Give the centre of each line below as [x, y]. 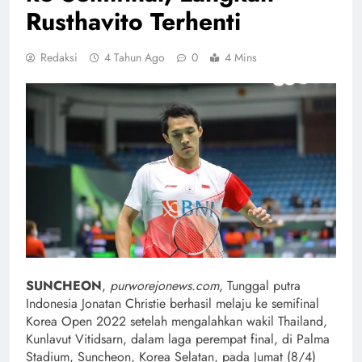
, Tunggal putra [260, 285]
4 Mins [241, 57]
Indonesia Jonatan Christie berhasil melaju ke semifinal [173, 303]
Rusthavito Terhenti [133, 21]
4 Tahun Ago [135, 57]
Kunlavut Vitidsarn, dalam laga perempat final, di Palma [178, 339]
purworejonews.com [164, 285]
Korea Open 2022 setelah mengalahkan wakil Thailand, [177, 321]
